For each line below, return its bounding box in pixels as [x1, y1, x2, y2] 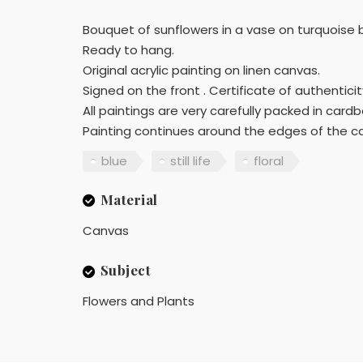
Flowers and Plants [83, 293, 194, 310]
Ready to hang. [83, 41, 174, 58]
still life [170, 152, 211, 170]
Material [100, 190, 158, 208]
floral [254, 152, 284, 170]
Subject [100, 260, 151, 279]
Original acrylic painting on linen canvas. [83, 61, 320, 79]
